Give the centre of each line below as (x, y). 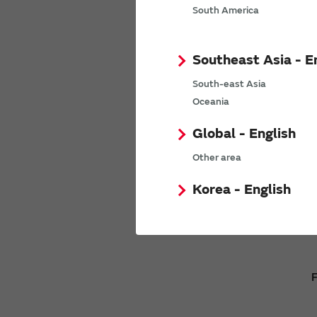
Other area (217, 157)
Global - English (244, 133)
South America (226, 10)
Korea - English (242, 189)
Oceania (211, 102)
